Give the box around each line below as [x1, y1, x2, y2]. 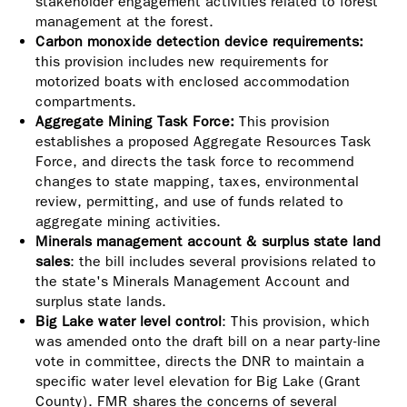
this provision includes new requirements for [35, 53, 328, 70]
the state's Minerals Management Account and [35, 273, 350, 290]
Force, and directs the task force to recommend [35, 153, 354, 170]
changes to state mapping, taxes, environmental [35, 173, 359, 190]
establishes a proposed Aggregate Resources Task [35, 133, 372, 150]
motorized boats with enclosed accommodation [35, 73, 350, 90]
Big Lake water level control [35, 313, 222, 330]
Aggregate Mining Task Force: [35, 113, 239, 130]
